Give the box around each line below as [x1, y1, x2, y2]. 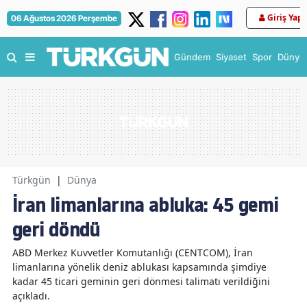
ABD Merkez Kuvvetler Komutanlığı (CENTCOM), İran [12, 246, 253, 259]
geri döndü [12, 216, 100, 243]
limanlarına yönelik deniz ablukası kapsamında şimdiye [12, 260, 267, 273]
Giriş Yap [267, 12, 303, 23]
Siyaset [216, 51, 247, 62]
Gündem [174, 51, 210, 62]
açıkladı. [12, 289, 50, 302]
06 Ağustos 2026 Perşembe [11, 13, 117, 23]
